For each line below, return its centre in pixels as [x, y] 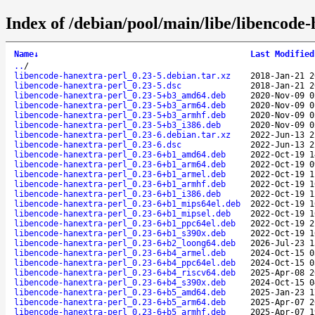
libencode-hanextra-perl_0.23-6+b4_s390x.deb [120, 282]
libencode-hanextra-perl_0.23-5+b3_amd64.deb [120, 95]
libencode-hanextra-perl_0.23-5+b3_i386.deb [117, 125]
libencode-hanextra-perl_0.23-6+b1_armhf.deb [120, 184]
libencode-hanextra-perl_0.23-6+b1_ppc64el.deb [125, 223]
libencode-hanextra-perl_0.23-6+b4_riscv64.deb [125, 272]
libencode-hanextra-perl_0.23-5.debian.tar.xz [122, 76]
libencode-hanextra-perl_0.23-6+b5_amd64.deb [120, 292]
